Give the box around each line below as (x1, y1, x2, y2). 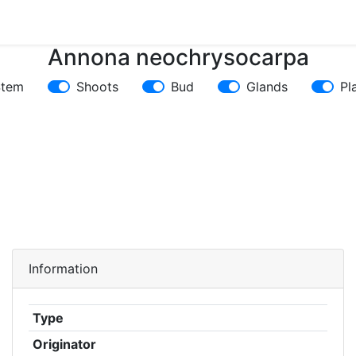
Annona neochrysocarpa (47, 44, 309, 71)
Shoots (76, 79, 118, 95)
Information (29, 261, 98, 277)
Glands (246, 79, 288, 95)
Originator (32, 336, 96, 352)
